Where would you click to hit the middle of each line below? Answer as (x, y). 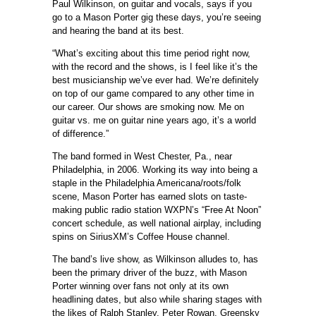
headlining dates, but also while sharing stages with (157, 300)
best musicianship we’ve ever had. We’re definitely (156, 80)
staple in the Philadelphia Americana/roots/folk (147, 183)
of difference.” (80, 134)
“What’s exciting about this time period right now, (151, 54)
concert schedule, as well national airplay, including (157, 224)
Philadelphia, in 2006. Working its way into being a (155, 170)
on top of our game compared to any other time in (153, 94)
